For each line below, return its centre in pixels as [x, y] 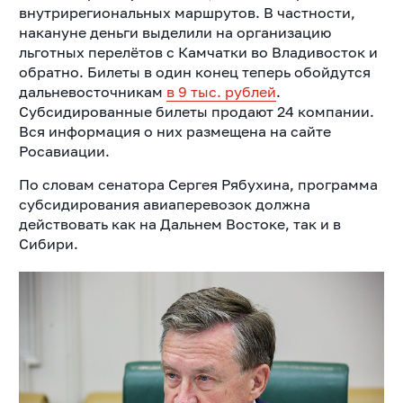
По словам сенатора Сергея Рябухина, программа [198, 185]
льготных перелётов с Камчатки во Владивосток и [198, 53]
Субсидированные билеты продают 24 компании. [196, 112]
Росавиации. [64, 152]
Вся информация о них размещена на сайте [175, 132]
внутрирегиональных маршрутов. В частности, [187, 13]
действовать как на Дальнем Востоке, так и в [179, 224]
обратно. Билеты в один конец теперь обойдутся [194, 72]
